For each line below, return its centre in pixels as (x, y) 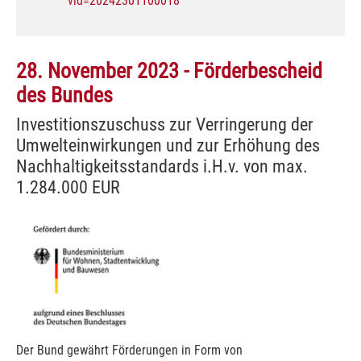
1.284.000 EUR (68, 187)
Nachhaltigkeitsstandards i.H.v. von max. (162, 166)
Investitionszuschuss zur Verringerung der (165, 124)
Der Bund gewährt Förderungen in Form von (129, 350)
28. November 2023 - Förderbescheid (169, 71)
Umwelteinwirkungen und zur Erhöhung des (168, 145)
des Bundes (64, 95)
